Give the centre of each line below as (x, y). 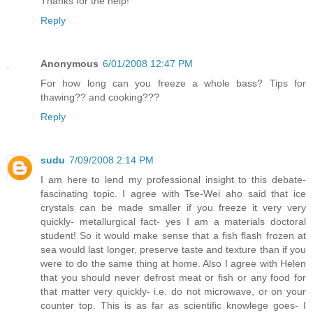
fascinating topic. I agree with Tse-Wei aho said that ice (173, 193)
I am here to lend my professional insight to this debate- (173, 179)
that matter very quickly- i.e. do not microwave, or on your (173, 291)
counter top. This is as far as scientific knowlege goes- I (173, 305)
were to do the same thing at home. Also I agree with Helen (173, 263)
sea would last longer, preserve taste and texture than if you (173, 249)
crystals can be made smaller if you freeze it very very (173, 207)
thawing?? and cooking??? (100, 97)
